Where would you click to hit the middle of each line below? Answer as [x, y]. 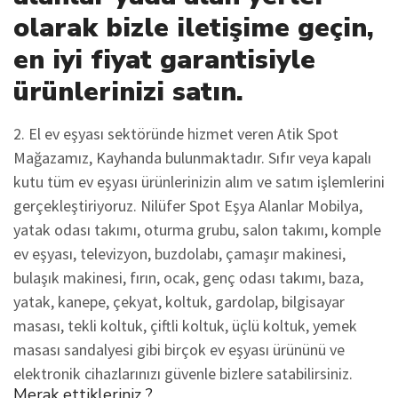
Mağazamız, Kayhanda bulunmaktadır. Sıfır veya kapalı [192, 158]
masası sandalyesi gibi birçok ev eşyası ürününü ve [179, 350]
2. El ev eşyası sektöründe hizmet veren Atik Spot [176, 134]
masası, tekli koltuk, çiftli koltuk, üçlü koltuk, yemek [185, 326]
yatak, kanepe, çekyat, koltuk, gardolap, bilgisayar [179, 302]
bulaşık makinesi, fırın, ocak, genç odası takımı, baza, [188, 278]
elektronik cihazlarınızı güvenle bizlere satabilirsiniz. [183, 374]
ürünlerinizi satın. [128, 92]
